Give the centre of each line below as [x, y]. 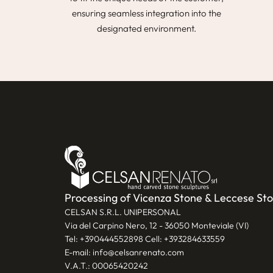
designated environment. [146, 28]
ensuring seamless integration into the [146, 13]
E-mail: [79, 252]
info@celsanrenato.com [138, 252]
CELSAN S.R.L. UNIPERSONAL [123, 212]
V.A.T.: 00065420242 [106, 265]
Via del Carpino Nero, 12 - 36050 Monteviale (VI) [157, 225]
